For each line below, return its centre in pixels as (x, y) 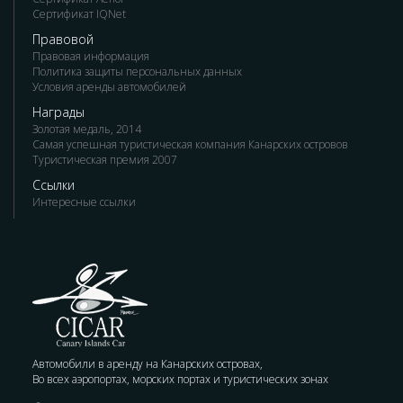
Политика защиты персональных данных (137, 72)
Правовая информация (91, 56)
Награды (58, 112)
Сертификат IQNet (79, 14)
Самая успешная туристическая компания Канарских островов (190, 144)
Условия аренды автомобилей (109, 87)
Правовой (63, 39)
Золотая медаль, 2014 (87, 129)
